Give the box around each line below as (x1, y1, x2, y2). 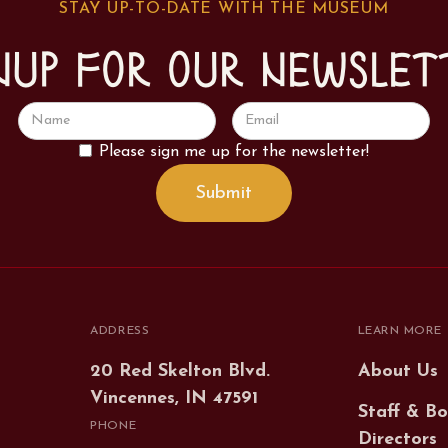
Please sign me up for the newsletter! (99, 143, 369, 160)
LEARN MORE (357, 325, 442, 338)
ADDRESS (90, 325, 150, 338)
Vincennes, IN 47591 (90, 388, 259, 408)
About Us (357, 361, 438, 381)
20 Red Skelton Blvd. (90, 361, 271, 381)
